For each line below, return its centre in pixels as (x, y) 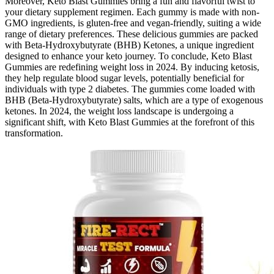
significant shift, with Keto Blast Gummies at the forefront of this (130, 122)
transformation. (34, 133)
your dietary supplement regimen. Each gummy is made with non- (132, 12)
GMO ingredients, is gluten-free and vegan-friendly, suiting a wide (133, 23)
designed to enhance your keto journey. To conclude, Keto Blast (128, 56)
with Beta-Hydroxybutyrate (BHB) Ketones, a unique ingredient (129, 45)
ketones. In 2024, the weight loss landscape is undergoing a (119, 111)
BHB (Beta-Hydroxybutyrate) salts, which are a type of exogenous (134, 100)
